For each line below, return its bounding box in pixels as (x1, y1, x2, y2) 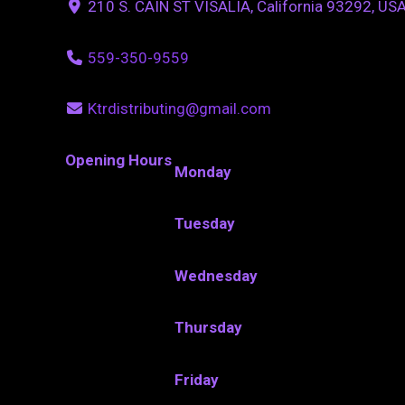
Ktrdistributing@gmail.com (87, 99, 271, 118)
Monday (174, 162, 232, 181)
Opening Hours (65, 150, 172, 169)
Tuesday (174, 214, 236, 233)
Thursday (174, 318, 243, 337)
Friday (174, 370, 220, 389)
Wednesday (174, 266, 259, 285)
